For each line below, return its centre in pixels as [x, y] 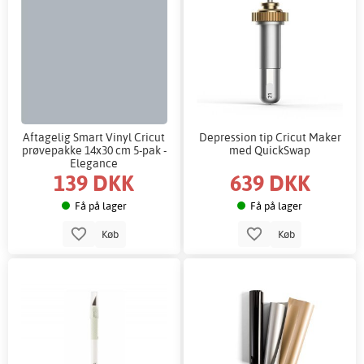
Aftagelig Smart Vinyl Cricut [94, 136]
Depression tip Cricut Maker [270, 136]
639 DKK [270, 182]
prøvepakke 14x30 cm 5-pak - [94, 149]
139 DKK [94, 182]
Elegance [94, 162]
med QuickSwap [270, 149]
